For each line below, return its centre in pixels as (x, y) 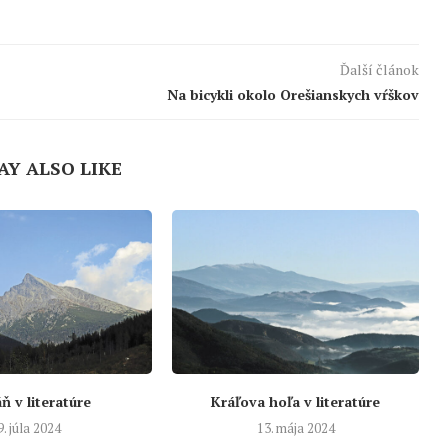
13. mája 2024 (295, 427)
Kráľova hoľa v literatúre (296, 401)
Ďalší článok (379, 70)
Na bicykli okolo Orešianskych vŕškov (292, 95)
